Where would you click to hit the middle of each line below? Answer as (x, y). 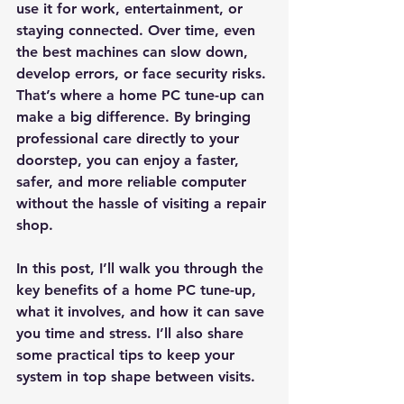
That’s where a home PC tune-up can (142, 95)
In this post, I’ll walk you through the (142, 268)
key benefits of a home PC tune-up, (138, 290)
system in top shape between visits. (136, 376)
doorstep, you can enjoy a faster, (130, 160)
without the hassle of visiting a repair (143, 203)
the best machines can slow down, (134, 52)
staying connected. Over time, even (138, 30)
